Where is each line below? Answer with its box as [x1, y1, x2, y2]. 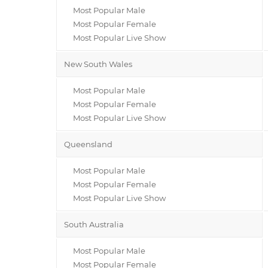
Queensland [64, 139, 112, 149]
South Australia [64, 219, 124, 229]
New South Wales [64, 59, 132, 69]
